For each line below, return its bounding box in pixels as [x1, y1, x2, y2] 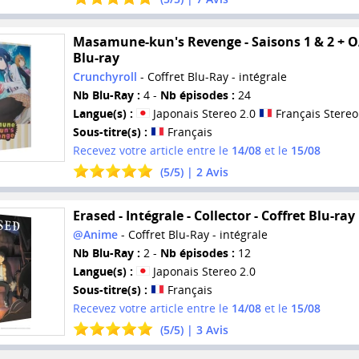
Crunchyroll [72, 69, 137, 85]
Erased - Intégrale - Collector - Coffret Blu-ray [72, 206, 355, 224]
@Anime [72, 226, 118, 242]
